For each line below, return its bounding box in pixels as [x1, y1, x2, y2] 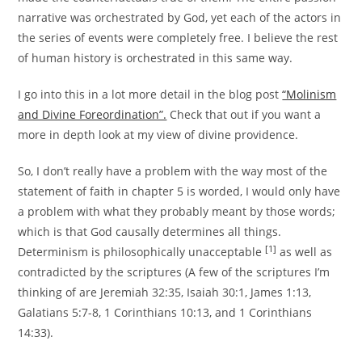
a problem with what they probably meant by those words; [18, 204, 336, 220]
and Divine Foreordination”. [18, 107, 167, 123]
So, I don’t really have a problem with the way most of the [18, 163, 328, 179]
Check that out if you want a [166, 107, 322, 123]
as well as [276, 244, 333, 260]
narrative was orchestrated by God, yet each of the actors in [18, 10, 342, 26]
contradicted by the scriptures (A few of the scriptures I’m [18, 264, 330, 280]
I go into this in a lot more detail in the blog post [18, 86, 283, 103]
